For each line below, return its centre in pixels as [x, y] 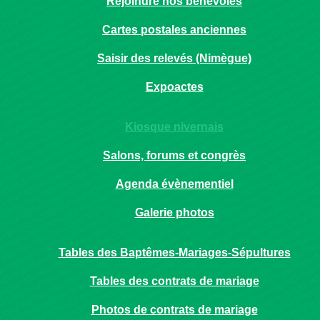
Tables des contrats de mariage [174, 281]
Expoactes [174, 87]
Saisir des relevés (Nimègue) [174, 58]
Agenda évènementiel [174, 184]
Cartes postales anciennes [174, 30]
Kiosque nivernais [174, 127]
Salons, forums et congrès [174, 155]
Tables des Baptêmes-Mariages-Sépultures [174, 252]
